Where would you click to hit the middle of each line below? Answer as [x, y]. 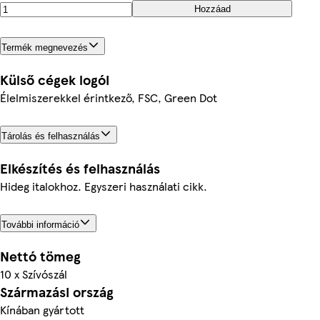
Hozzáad [212, 9]
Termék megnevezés [45, 47]
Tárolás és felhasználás [51, 136]
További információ [40, 224]
